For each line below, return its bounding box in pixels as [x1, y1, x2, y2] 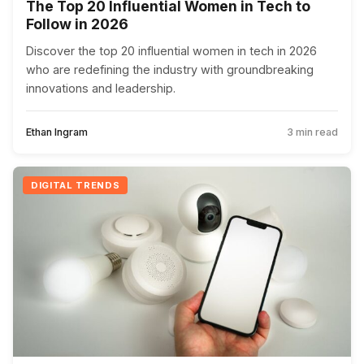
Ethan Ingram [26, 125, 88, 138]
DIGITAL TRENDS [31, 179, 120, 191]
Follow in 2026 [26, 15, 128, 32]
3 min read [287, 125, 338, 138]
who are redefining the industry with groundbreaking [26, 62, 314, 76]
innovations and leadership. [26, 80, 175, 95]
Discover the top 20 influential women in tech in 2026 [26, 43, 317, 58]
